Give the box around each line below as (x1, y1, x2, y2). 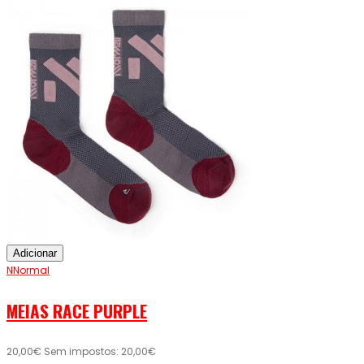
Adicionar (13, 247, 57, 260)
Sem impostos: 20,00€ (44, 344, 156, 359)
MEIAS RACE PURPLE (6, 298, 147, 324)
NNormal (6, 263, 50, 278)
